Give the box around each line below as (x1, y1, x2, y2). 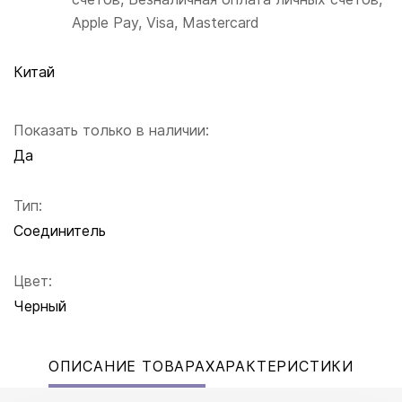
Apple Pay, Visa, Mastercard (72, 13, 259, 31)
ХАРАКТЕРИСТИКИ (205, 356, 354, 375)
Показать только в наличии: (13, 120, 209, 139)
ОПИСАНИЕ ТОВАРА (48, 356, 205, 375)
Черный (13, 296, 66, 315)
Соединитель (13, 221, 106, 240)
